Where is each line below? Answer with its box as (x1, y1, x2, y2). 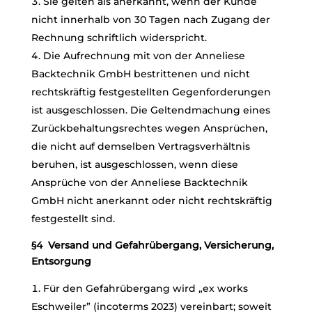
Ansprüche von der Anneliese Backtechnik (31, 176, 248, 189)
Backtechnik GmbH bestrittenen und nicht (31, 68, 250, 80)
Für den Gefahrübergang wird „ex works (42, 282, 248, 295)
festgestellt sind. (31, 212, 115, 225)
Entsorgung (31, 255, 91, 267)
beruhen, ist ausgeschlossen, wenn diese (31, 158, 238, 171)
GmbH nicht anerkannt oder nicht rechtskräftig (31, 194, 272, 207)
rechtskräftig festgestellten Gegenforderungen (31, 86, 271, 98)
